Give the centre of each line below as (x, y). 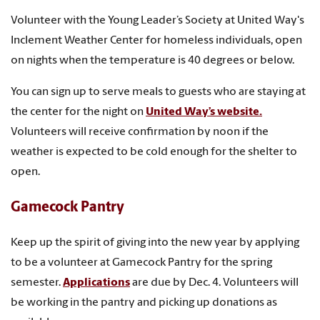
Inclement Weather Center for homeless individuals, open (156, 41)
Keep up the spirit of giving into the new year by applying (155, 242)
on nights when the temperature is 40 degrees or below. (152, 61)
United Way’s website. (204, 112)
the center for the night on (78, 112)
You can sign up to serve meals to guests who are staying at (158, 92)
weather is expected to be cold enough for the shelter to (154, 152)
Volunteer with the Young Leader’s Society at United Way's (157, 21)
